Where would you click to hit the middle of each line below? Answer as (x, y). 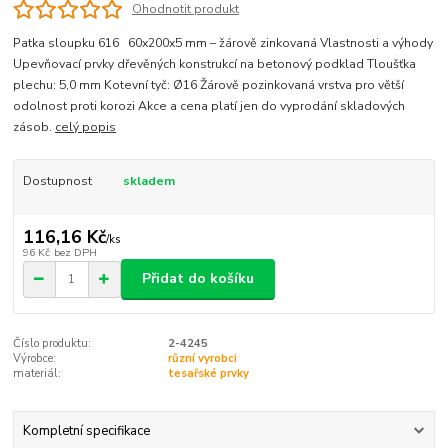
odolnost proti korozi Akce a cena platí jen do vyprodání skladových (209, 105)
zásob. (34, 126)
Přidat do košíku (198, 279)
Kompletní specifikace (86, 431)
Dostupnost (57, 180)
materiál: (37, 373)
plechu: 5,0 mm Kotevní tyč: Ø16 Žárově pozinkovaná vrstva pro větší (209, 84)
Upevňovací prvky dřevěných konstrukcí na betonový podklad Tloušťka (215, 63)
